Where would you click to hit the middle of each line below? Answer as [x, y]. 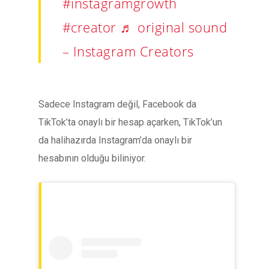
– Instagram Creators [128, 51]
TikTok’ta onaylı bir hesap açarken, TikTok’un [130, 122]
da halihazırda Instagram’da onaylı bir [115, 140]
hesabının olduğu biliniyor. [92, 158]
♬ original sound [174, 27]
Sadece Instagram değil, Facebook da [117, 104]
